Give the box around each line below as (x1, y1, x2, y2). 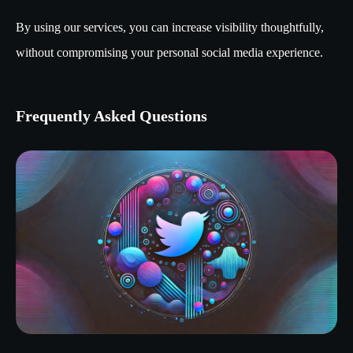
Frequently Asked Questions (16, 107, 207, 125)
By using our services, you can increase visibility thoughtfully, (16, 20, 324, 35)
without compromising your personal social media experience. (16, 46, 323, 60)
